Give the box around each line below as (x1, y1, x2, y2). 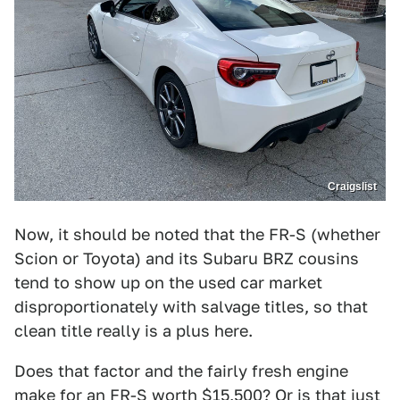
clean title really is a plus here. (14, 321, 253, 341)
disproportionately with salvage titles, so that (14, 297, 368, 317)
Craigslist (328, 180, 377, 194)
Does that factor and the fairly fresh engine (14, 362, 348, 381)
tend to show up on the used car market (14, 273, 322, 293)
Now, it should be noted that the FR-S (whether (14, 225, 380, 245)
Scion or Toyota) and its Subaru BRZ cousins (14, 249, 359, 269)
